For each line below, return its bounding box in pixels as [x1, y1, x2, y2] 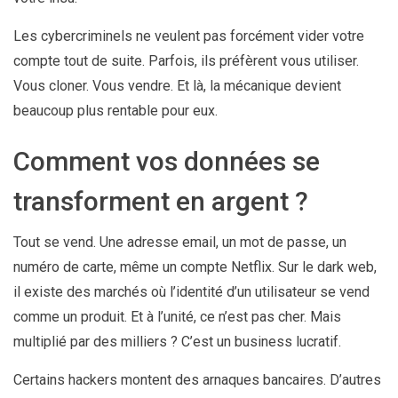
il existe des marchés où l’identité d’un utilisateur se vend [13, 283, 370, 300]
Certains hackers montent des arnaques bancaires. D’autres [13, 370, 381, 388]
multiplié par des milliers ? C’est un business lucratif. [13, 332, 341, 350]
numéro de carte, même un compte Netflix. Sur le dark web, [13, 258, 377, 275]
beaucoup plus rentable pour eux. [13, 101, 218, 119]
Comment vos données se [13, 145, 320, 177]
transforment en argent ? [13, 185, 308, 217]
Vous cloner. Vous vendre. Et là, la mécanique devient [13, 76, 341, 94]
